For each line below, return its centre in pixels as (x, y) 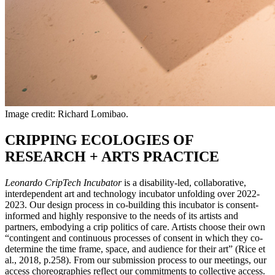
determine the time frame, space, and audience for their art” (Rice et (135, 249)
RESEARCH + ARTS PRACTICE (112, 157)
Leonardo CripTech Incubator (64, 183)
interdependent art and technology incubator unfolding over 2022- (132, 194)
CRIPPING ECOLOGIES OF (99, 140)
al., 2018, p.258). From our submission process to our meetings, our (136, 260)
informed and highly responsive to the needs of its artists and (122, 216)
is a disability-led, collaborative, (185, 183)
